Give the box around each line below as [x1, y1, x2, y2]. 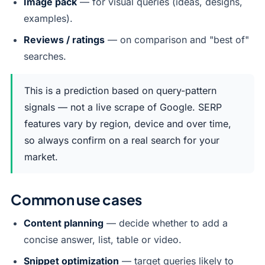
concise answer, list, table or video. [24, 234, 182, 245]
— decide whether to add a [104, 217, 228, 229]
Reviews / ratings [24, 34, 105, 46]
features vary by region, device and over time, [24, 118, 231, 130]
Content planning [24, 217, 104, 229]
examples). [24, 12, 73, 24]
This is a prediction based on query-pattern [24, 85, 216, 96]
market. [24, 151, 58, 163]
